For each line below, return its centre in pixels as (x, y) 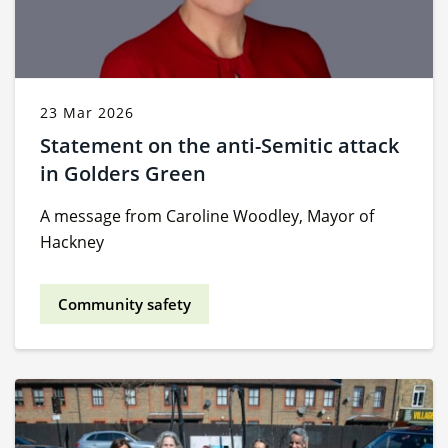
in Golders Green (123, 174)
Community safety (124, 304)
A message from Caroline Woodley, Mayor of (207, 216)
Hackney (72, 242)
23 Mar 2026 (87, 113)
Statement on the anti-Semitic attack (219, 146)
